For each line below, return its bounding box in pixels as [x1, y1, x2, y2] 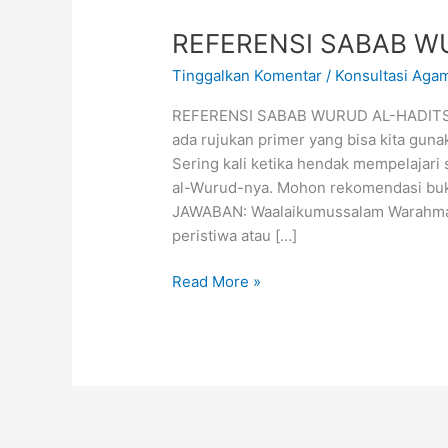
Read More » [172, 272, 262, 292]
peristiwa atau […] [172, 225, 298, 245]
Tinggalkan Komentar [172, 65, 323, 85]
